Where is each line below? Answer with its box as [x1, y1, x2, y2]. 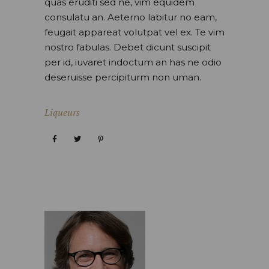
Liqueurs [44, 106, 80, 118]
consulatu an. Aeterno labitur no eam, [44, 11, 217, 23]
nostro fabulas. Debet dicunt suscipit [44, 41, 211, 53]
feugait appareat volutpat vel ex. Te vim [44, 26, 225, 38]
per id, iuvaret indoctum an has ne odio [44, 56, 222, 68]
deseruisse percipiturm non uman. [44, 71, 201, 83]
